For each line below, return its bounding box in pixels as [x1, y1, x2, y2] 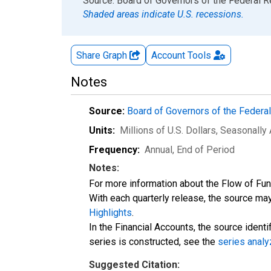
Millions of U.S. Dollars [120, 124, 216, 136]
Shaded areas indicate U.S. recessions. [83, 8, 244, 20]
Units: [89, 124, 115, 136]
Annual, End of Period [145, 143, 235, 155]
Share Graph [76, 49, 129, 61]
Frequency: [89, 143, 140, 155]
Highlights [89, 206, 132, 218]
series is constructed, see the [89, 235, 218, 247]
